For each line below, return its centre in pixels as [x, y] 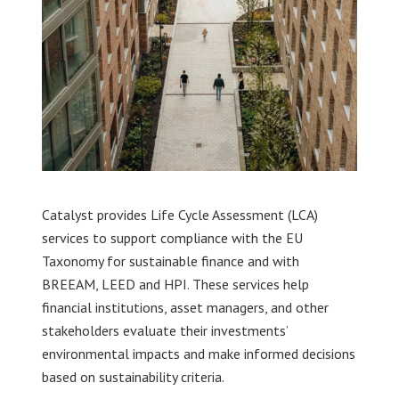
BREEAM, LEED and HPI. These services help [175, 284]
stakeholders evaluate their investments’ [164, 330]
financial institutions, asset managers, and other [185, 307]
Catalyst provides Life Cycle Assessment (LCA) [179, 215]
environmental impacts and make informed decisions [198, 354]
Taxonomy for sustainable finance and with [170, 261]
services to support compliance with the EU [172, 238]
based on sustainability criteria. [133, 377]
